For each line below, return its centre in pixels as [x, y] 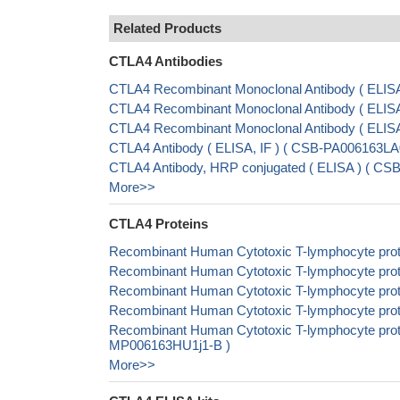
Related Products [167, 28]
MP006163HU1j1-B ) [170, 345]
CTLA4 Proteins [158, 224]
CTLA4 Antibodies [166, 61]
